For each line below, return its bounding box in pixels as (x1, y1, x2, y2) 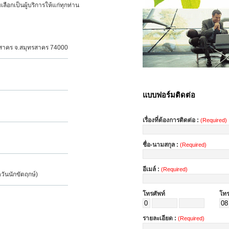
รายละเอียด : (143, 215, 178, 222)
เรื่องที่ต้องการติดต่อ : (143, 117, 200, 124)
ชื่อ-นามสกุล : (143, 141, 180, 148)
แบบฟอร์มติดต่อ (143, 91, 195, 99)
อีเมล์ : (143, 166, 161, 173)
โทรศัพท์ (143, 190, 165, 197)
